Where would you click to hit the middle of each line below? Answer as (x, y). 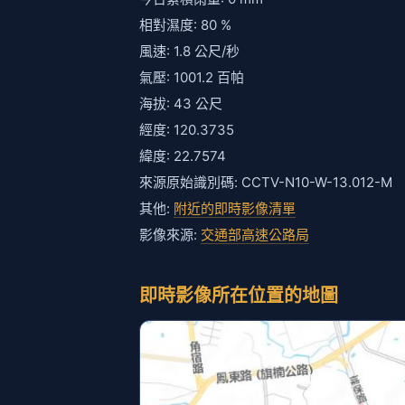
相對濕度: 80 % (185, 25)
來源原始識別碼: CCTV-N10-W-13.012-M (266, 182)
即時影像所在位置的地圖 (239, 295)
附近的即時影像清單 (235, 208)
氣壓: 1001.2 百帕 (192, 77)
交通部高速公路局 (255, 235)
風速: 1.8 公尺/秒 (189, 51)
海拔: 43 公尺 (181, 104)
